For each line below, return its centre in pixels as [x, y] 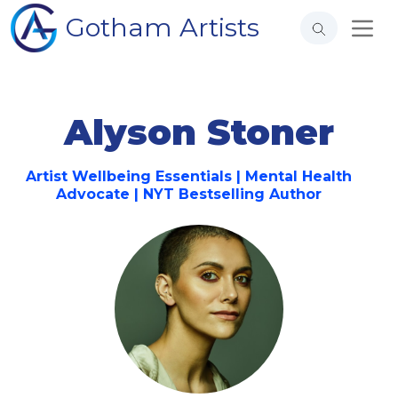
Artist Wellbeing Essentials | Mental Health [188, 176]
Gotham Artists [163, 27]
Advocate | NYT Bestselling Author [188, 194]
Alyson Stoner [199, 132]
